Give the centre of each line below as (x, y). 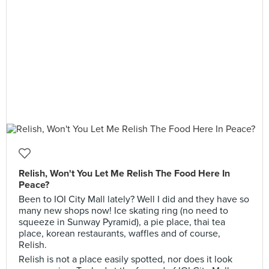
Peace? (34, 185)
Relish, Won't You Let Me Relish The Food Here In (124, 174)
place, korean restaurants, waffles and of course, (119, 234)
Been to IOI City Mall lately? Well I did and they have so (134, 199)
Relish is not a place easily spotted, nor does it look (125, 259)
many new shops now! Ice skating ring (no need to (123, 211)
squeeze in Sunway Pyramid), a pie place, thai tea (122, 222)
